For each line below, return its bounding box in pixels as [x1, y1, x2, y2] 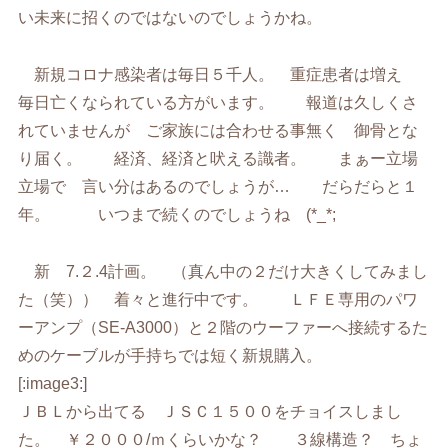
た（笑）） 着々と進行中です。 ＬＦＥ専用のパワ [18, 290, 419, 308]
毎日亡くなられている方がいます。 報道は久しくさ [18, 93, 419, 111]
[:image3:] [18, 374, 88, 392]
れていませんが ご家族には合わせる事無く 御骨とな [18, 121, 419, 139]
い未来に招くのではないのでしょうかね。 [18, 9, 323, 27]
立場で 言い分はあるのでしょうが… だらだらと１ [18, 177, 419, 195]
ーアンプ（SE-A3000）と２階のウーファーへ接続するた [18, 318, 429, 336]
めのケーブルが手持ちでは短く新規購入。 [18, 346, 339, 364]
